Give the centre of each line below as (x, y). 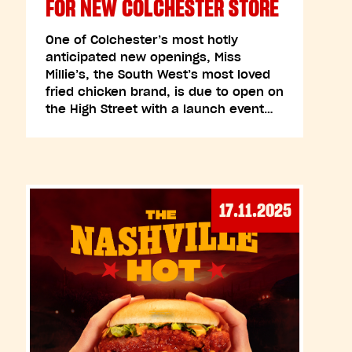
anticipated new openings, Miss (143, 57)
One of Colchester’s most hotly (141, 40)
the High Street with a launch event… (159, 109)
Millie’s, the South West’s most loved (158, 74)
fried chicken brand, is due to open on (164, 92)
